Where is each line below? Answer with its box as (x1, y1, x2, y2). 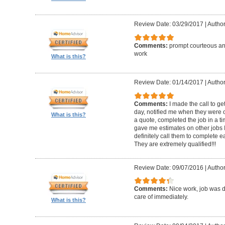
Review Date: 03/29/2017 (134, 21, 203, 28)
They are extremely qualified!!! (134, 140, 216, 148)
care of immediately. (134, 193, 188, 201)
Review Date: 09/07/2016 (134, 164, 203, 171)
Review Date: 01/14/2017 (134, 79, 203, 86)
